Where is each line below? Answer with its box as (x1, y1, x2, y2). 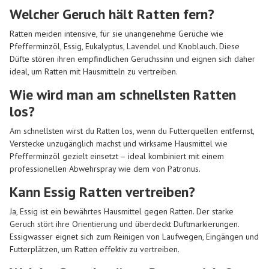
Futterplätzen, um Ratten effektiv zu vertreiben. (10, 244, 180, 255)
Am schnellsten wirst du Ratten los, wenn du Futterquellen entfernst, (10, 125, 254, 137)
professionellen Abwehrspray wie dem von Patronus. (10, 163, 201, 175)
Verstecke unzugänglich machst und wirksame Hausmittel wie (10, 138, 228, 150)
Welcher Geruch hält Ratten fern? (10, 4, 214, 23)
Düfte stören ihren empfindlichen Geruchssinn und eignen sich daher (10, 53, 255, 64)
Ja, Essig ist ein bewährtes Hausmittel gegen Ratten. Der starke (10, 206, 234, 217)
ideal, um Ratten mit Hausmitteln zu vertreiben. (10, 65, 178, 77)
